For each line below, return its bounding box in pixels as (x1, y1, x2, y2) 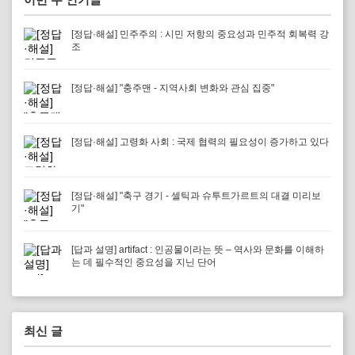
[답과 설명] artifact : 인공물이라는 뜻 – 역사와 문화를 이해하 (71, 244, 324, 255)
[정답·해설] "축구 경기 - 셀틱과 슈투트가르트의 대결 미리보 (71, 190, 321, 201)
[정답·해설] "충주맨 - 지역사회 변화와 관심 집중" (71, 82, 274, 94)
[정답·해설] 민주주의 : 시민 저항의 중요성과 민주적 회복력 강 (71, 29, 329, 40)
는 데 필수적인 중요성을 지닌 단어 (71, 257, 216, 268)
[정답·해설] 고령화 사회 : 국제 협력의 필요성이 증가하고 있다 (71, 136, 329, 147)
